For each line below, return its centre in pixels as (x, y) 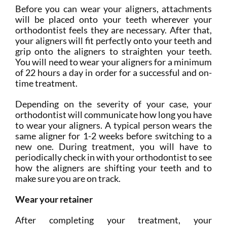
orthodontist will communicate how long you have (113, 115)
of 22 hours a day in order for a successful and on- (113, 73)
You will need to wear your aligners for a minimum (113, 62)
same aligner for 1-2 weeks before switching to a (113, 136)
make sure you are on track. (68, 179)
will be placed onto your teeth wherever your (113, 20)
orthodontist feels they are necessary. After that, (113, 30)
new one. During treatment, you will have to (113, 147)
